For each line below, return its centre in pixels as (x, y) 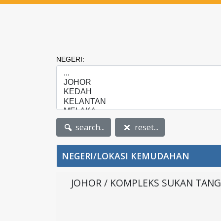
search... (89, 127)
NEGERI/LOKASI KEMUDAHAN (126, 156)
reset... (145, 127)
